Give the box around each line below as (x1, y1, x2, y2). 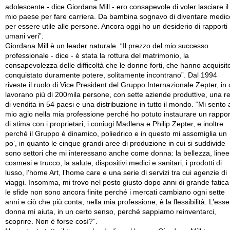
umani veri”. (5, 32, 44, 40)
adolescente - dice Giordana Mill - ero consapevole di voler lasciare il (5, 3, 228, 11)
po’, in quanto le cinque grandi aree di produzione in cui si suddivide (5, 140, 225, 147)
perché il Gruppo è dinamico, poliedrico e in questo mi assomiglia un (5, 130, 227, 138)
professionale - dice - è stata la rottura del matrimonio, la (5, 52, 189, 60)
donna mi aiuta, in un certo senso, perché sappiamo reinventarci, (5, 208, 216, 216)
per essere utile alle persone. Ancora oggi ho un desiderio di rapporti (5, 23, 227, 30)
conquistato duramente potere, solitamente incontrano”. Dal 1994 (5, 71, 217, 79)
